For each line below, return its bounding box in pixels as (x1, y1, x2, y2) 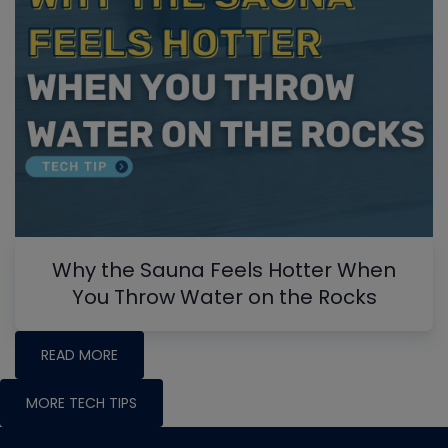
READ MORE (41, 344, 118, 365)
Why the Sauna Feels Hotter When (52, 255, 396, 284)
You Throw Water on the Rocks (71, 282, 377, 311)
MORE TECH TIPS (26, 392, 137, 413)
